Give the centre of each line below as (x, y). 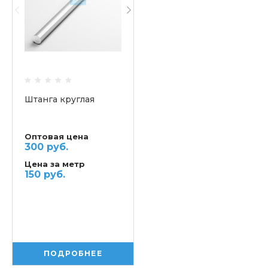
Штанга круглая (60, 99)
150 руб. (45, 174)
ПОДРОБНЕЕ (73, 253)
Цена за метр (55, 164)
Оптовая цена (57, 136)
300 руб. (46, 147)
